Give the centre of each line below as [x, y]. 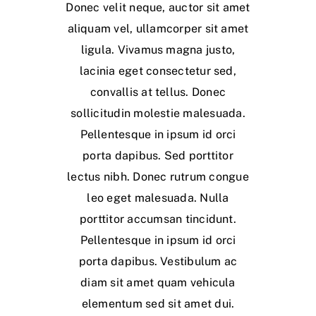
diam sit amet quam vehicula [158, 283]
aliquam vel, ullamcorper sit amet [158, 29]
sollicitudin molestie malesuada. [158, 114]
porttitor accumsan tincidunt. [158, 219]
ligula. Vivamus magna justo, [158, 50]
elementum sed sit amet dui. [158, 304]
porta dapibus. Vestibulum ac [158, 262]
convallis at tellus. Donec [158, 92]
